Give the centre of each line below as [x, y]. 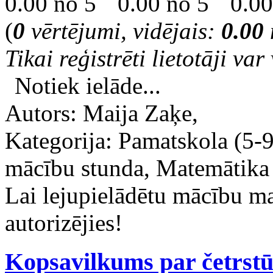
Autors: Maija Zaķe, [101, 113]
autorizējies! [64, 222]
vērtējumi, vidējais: [123, 30]
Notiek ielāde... [88, 85]
